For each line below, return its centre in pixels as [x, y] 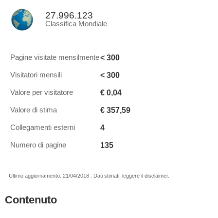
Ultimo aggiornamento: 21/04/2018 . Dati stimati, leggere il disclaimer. [89, 176]
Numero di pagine [38, 145]
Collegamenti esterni [43, 127]
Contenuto [31, 200]
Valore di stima [34, 110]
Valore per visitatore [42, 92]
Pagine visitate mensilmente [55, 57]
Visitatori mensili [36, 75]
